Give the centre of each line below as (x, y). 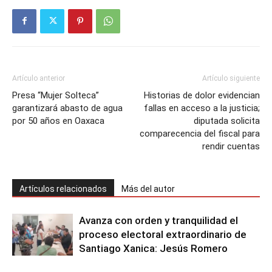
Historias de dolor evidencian (202, 95)
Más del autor (148, 189)
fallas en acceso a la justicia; (202, 108)
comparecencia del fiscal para (200, 133)
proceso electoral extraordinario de (163, 234)
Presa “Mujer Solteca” (56, 95)
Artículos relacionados (63, 189)
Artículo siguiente (231, 78)
